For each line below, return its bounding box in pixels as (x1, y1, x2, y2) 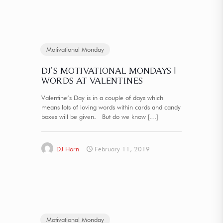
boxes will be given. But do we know (41, 112, 146, 120)
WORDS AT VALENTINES (41, 75, 143, 86)
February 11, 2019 (95, 144, 150, 153)
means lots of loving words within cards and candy (41, 103, 181, 111)
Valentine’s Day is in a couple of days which (41, 93, 163, 102)
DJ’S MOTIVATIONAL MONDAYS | (41, 65, 176, 76)
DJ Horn (56, 144, 79, 153)
